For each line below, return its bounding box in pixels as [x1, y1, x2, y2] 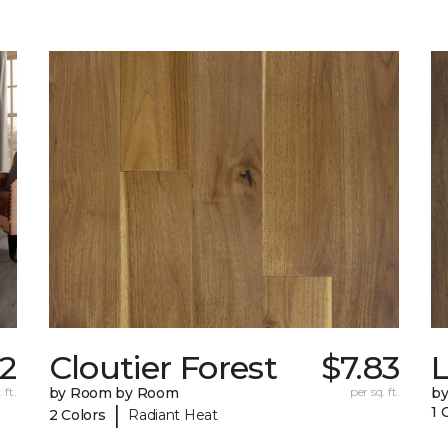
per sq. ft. [349, 384, 400, 400]
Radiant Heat [128, 405, 218, 424]
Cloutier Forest [48, 348, 278, 388]
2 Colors [48, 405, 106, 424]
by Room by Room [48, 384, 179, 403]
